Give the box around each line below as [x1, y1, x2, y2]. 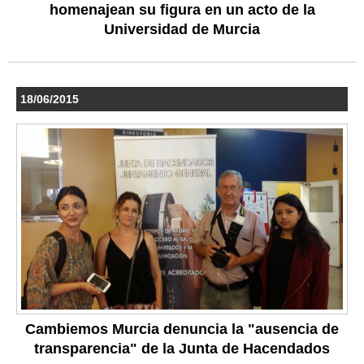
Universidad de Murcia [104, 20, 260, 37]
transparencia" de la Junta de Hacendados [34, 340, 330, 357]
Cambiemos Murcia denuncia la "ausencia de [25, 320, 339, 337]
